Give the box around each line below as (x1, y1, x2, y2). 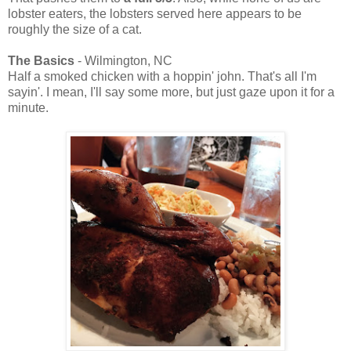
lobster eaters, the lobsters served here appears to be (8, 7, 302, 21)
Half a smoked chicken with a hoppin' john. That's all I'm (8, 70, 317, 84)
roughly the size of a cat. (8, 23, 142, 37)
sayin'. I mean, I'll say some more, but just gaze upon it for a (8, 85, 335, 100)
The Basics (8, 54, 74, 68)
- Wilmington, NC (74, 54, 172, 68)
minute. (8, 101, 49, 115)
